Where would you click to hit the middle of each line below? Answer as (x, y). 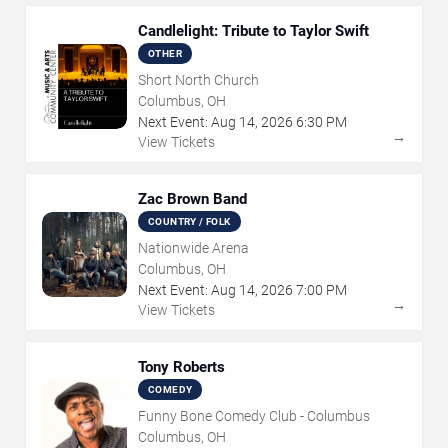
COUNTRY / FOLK (189, 222)
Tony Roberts (181, 367)
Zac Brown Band (192, 199)
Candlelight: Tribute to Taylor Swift (253, 31)
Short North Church (198, 80)
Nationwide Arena (193, 248)
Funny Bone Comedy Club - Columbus (254, 416)
